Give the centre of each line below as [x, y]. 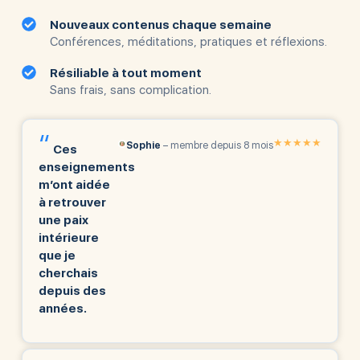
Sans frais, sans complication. [131, 90]
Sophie [144, 146]
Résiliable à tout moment [126, 74]
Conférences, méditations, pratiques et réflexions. [189, 42]
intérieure [68, 238]
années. [62, 309]
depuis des [72, 291]
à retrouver [72, 203]
